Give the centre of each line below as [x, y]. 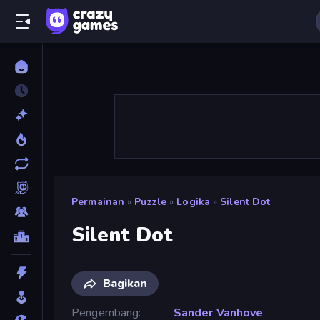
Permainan [98, 202]
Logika [194, 202]
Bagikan [125, 283]
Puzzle [151, 202]
